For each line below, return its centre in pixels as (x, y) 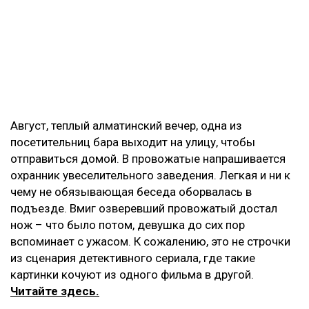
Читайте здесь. (55, 291)
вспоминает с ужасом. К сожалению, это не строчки (150, 242)
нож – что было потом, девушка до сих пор (128, 225)
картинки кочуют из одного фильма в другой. (132, 275)
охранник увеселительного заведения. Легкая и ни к (150, 176)
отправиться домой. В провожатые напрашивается (148, 159)
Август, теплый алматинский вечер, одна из (126, 126)
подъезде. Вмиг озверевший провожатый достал (144, 209)
